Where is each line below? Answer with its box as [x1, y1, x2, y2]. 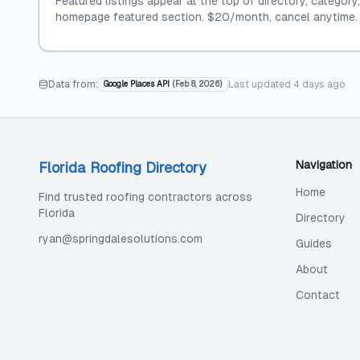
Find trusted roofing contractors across [39, 190, 252, 203]
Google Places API [104, 80, 170, 88]
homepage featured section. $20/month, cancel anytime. [55, 10, 358, 23]
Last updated [228, 79, 293, 90]
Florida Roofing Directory [39, 159, 207, 176]
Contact [296, 288, 340, 301]
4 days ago [293, 79, 346, 90]
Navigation [296, 158, 352, 171]
